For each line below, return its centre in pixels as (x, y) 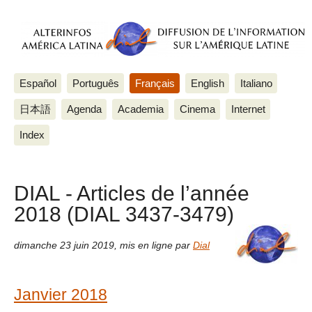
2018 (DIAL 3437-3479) (124, 214)
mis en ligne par (156, 245)
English (207, 83)
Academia (140, 109)
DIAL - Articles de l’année (132, 193)
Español (38, 83)
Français (155, 83)
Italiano (256, 83)
